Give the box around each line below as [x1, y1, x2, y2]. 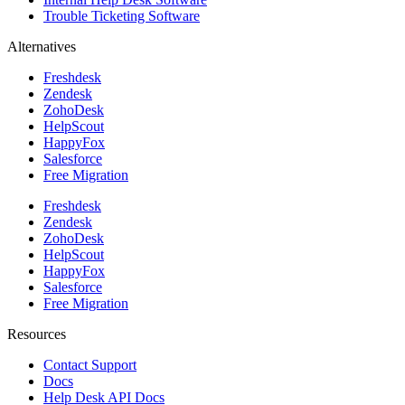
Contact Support [43, 356, 137, 372]
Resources [7, 325, 66, 342]
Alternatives [7, 38, 76, 54]
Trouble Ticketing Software [43, 7, 200, 24]
